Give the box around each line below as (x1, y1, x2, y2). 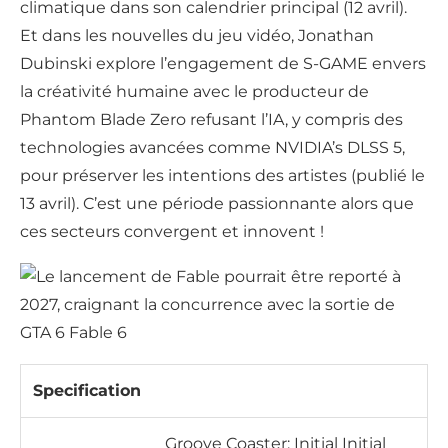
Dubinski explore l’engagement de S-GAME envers (20, 54, 426, 74)
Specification (33, 381, 141, 401)
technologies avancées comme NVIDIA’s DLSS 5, (20, 138, 405, 158)
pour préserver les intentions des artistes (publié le (20, 166, 425, 186)
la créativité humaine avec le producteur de (20, 82, 369, 102)
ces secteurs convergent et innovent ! (20, 222, 324, 242)
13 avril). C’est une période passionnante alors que (20, 194, 414, 214)
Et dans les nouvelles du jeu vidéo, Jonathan (20, 26, 374, 46)
